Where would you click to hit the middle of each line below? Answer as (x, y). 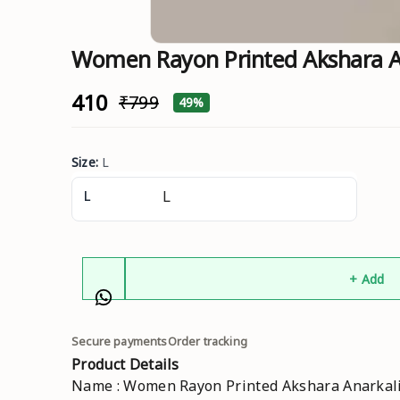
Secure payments (120, 342)
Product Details (125, 364)
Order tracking (207, 342)
